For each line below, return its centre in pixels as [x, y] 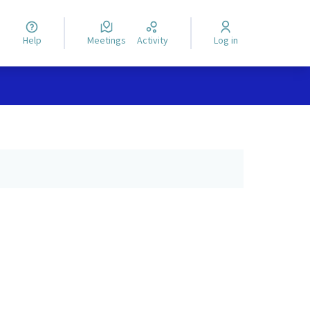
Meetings [110, 40]
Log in [228, 40]
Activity [155, 40]
